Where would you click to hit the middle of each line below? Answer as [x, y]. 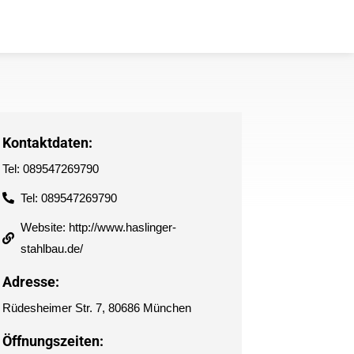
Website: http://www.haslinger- [99, 227]
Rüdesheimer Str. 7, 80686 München [96, 308]
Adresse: [30, 282]
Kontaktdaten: [47, 143]
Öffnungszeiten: [53, 341]
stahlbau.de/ [52, 249]
